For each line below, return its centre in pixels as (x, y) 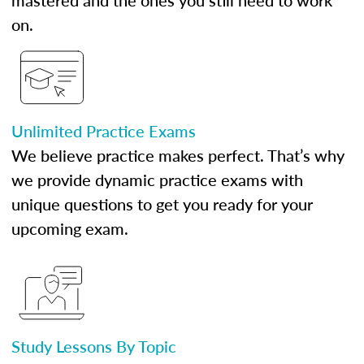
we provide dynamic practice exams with (157, 180)
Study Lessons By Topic (94, 346)
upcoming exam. (70, 228)
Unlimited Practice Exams (104, 131)
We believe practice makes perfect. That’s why (178, 155)
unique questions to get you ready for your (162, 204)
